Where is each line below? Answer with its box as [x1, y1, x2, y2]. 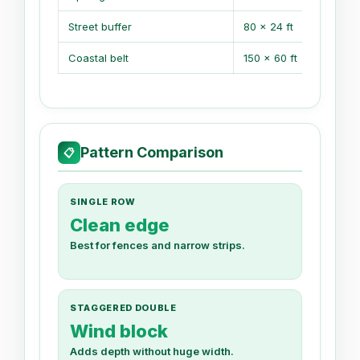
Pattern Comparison [80, 144, 223, 162]
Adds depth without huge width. [70, 344, 234, 358]
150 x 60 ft [243, 51, 297, 65]
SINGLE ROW [70, 195, 136, 207]
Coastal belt [68, 51, 129, 65]
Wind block [70, 320, 168, 342]
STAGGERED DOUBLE [70, 301, 177, 313]
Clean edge [70, 214, 170, 235]
